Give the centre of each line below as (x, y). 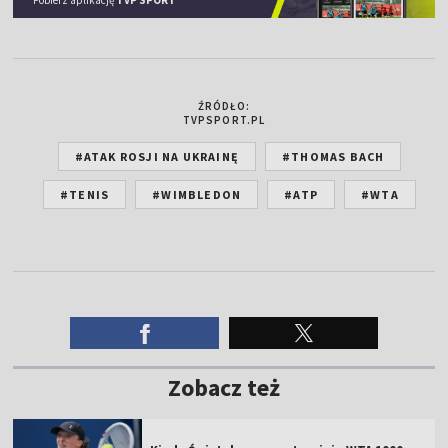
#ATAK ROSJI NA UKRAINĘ (156, 156)
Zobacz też (224, 387)
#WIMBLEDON (197, 194)
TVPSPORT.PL (224, 119)
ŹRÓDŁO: (224, 105)
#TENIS (85, 194)
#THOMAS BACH (333, 156)
